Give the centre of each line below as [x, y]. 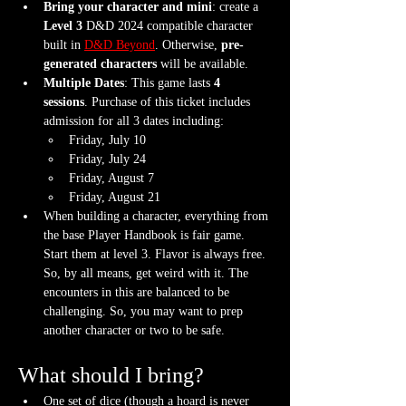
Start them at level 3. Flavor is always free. [156, 254]
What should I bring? [111, 375]
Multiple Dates [84, 82]
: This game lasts [169, 82]
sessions [64, 101]
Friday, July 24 [107, 159]
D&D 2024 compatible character [169, 25]
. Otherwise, [188, 44]
